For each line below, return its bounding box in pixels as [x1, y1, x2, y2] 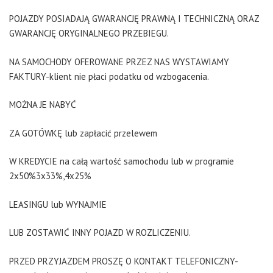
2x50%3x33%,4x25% [9, 170, 91, 182]
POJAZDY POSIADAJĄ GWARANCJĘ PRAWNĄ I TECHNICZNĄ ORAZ [9, 13, 259, 24]
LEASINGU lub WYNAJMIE [9, 198, 107, 210]
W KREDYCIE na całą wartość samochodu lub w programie [9, 155, 234, 167]
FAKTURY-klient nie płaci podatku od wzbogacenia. [9, 70, 209, 82]
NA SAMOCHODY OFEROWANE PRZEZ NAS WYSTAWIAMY [9, 55, 229, 68]
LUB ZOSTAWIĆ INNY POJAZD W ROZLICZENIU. [9, 227, 191, 238]
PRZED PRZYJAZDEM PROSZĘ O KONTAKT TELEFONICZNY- [9, 255, 238, 267]
